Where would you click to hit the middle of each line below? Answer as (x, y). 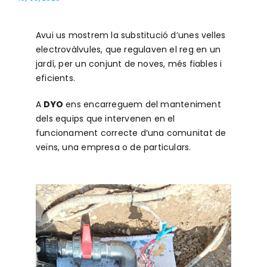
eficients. (55, 78)
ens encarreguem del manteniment (142, 104)
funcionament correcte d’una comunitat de (131, 133)
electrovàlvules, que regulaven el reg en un (128, 49)
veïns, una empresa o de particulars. (113, 147)
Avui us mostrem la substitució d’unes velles (131, 35)
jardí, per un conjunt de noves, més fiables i (129, 63)
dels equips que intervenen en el (105, 118)
